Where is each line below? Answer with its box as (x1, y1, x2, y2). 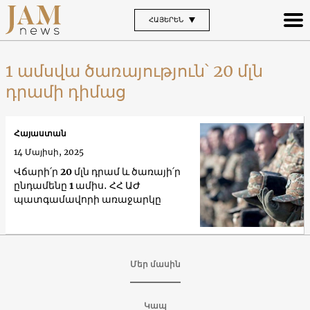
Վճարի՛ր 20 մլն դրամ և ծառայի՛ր (14, 165, 181, 179)
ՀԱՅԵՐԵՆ (148, 15, 183, 24)
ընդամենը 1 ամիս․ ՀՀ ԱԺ (14, 179, 140, 192)
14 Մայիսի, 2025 (14, 147, 84, 158)
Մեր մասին (129, 258, 181, 269)
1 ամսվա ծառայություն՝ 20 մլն (6, 60, 263, 82)
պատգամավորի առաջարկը (14, 193, 161, 206)
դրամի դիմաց (6, 80, 126, 102)
